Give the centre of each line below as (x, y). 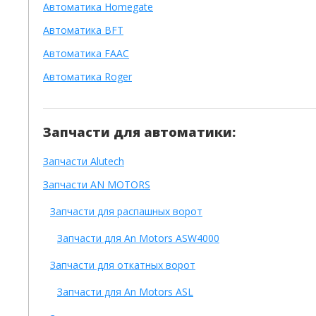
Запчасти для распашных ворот (126, 211)
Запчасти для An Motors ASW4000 (138, 238)
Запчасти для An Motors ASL (125, 292)
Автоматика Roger (87, 77)
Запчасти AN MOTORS (97, 184)
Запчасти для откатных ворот (123, 265)
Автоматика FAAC (86, 53)
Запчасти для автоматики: (139, 132)
